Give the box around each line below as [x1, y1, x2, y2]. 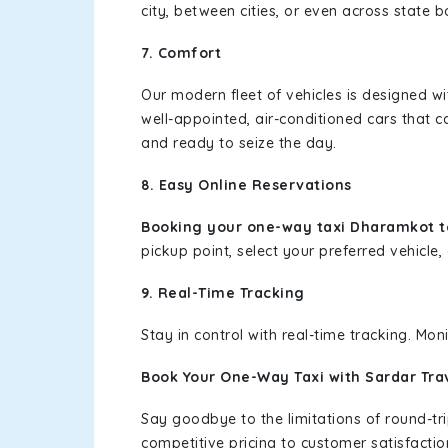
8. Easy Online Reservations [141, 176, 356, 194]
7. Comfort [141, 44, 221, 62]
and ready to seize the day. [141, 134, 337, 152]
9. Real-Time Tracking [141, 284, 305, 302]
